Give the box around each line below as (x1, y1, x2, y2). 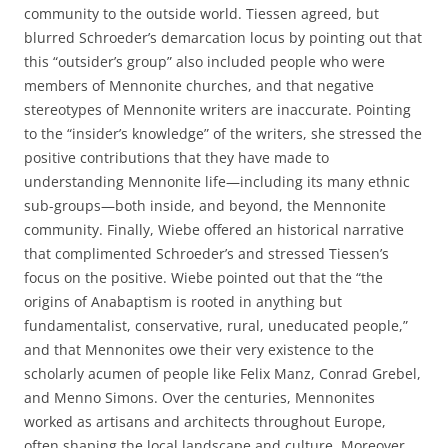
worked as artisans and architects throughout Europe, (24, 412, 386, 431)
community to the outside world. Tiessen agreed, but (24, 4, 379, 23)
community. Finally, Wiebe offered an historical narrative (24, 220, 404, 239)
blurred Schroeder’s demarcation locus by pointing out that (24, 28, 422, 47)
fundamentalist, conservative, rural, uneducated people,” (24, 316, 408, 335)
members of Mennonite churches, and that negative (24, 76, 374, 95)
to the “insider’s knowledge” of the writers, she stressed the (24, 124, 422, 143)
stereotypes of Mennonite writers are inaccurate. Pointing (24, 100, 411, 119)
